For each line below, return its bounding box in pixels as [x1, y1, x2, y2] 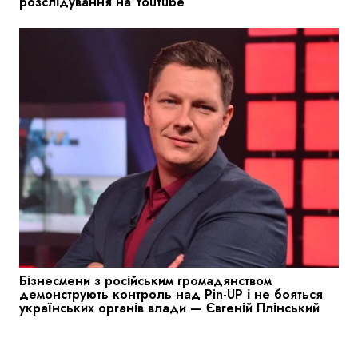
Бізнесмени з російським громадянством [19, 272, 272, 291]
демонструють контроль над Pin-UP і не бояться [19, 285, 323, 304]
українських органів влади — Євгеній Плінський [19, 299, 320, 318]
